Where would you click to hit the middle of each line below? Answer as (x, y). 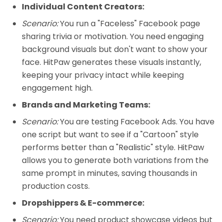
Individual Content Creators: (83, 7)
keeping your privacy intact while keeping (103, 75)
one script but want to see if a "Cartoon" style (110, 135)
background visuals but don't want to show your (115, 50)
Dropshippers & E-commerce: (83, 203)
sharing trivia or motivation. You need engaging (113, 37)
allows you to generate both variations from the (115, 161)
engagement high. (57, 88)
